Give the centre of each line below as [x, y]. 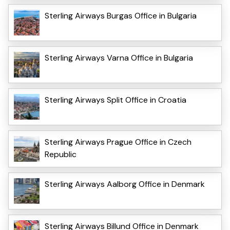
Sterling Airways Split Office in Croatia [116, 100]
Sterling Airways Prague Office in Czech [118, 142]
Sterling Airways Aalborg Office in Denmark [125, 184]
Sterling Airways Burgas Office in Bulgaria [121, 15]
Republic [61, 154]
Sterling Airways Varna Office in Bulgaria [119, 57]
